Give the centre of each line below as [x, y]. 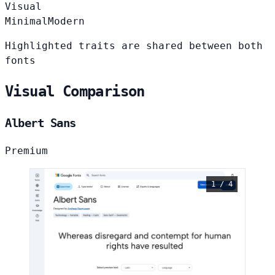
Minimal [26, 21]
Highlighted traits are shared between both [134, 46]
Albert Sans [41, 123]
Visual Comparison [75, 92]
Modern [66, 21]
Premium [26, 150]
